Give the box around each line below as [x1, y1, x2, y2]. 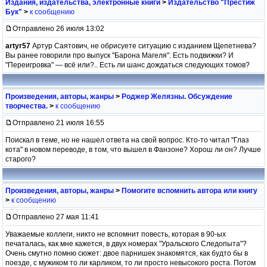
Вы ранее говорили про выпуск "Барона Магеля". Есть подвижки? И [5, 51, 234, 60]
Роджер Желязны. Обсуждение [122, 92, 232, 101]
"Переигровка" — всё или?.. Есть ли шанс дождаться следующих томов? [5, 60, 250, 69]
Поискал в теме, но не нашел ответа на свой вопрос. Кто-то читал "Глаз [5, 135, 249, 144]
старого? [5, 154, 36, 163]
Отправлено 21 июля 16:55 [13, 118, 104, 127]
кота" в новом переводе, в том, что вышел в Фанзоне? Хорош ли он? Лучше [5, 145, 261, 154]
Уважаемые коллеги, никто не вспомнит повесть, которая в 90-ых [5, 229, 226, 238]
